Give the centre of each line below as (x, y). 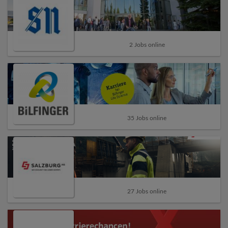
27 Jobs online (147, 191)
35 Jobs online (147, 118)
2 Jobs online (147, 45)
